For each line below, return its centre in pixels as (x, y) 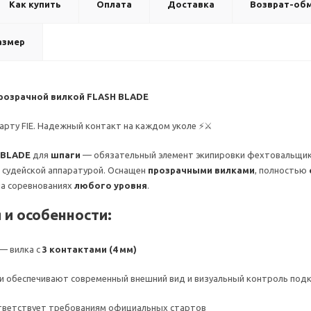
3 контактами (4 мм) (90, 249)
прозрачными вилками (201, 170)
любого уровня (111, 185)
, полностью (282, 170)
